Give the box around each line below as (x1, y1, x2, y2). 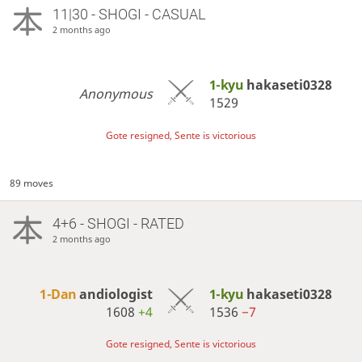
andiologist (79, 284, 154, 303)
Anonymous (79, 84, 154, 103)
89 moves (10, 176, 54, 191)
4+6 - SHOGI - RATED (52, 214, 184, 232)
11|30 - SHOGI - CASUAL (52, 6, 205, 23)
